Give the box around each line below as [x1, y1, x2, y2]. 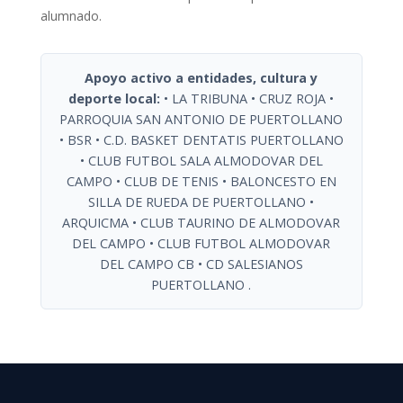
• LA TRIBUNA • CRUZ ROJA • [160, 90, 335, 107]
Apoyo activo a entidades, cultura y [85, 69, 318, 86]
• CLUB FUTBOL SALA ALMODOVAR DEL [79, 152, 323, 169]
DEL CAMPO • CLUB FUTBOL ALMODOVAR [72, 235, 331, 252]
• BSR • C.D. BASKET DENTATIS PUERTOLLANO [58, 131, 344, 148]
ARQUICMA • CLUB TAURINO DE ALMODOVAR [62, 214, 341, 231]
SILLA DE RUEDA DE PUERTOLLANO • [88, 193, 315, 210]
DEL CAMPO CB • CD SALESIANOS [99, 255, 303, 273]
